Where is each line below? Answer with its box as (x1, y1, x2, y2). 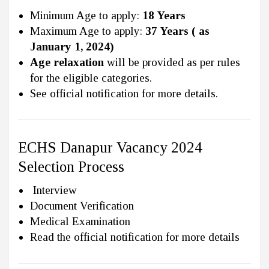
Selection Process (18, 158, 124, 175)
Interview (30, 183, 77, 196)
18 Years (142, 8, 186, 22)
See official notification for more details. (30, 86, 218, 100)
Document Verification (30, 199, 134, 212)
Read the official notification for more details (30, 230, 240, 243)
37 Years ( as (145, 24, 210, 37)
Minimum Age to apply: (30, 8, 142, 22)
